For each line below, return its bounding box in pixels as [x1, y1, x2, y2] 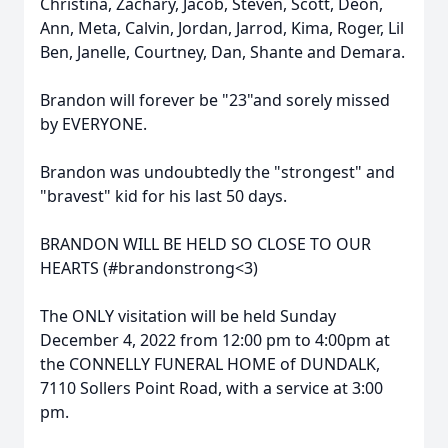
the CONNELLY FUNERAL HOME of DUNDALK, [40, 353, 380, 375]
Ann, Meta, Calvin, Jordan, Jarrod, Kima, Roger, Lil [40, 17, 404, 39]
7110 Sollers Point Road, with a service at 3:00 [40, 377, 383, 399]
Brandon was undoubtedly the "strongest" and [40, 161, 395, 183]
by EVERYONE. [40, 113, 147, 135]
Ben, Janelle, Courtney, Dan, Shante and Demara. [40, 41, 405, 63]
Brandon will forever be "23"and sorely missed [40, 89, 390, 111]
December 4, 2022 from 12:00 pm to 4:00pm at [40, 329, 390, 351]
